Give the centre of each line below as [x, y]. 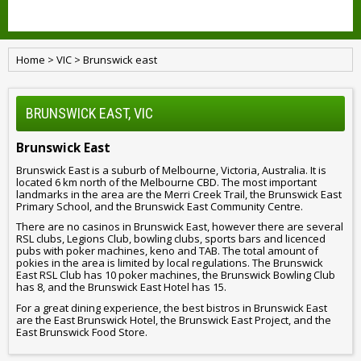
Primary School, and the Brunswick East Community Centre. [160, 206]
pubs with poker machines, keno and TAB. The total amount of [167, 251]
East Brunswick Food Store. [82, 332]
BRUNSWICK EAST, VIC [89, 113]
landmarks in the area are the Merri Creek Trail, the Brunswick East [179, 194]
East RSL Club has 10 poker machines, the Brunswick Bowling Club [176, 275]
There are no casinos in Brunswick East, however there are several [180, 227]
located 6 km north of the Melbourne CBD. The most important [166, 182]
